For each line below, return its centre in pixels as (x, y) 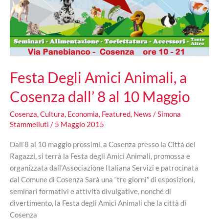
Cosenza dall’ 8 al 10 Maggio (100, 97)
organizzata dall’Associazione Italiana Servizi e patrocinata (104, 168)
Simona (169, 114)
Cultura (52, 114)
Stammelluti (30, 124)
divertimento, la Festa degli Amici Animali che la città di (98, 203)
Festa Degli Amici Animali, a (98, 77)
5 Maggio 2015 (79, 124)
